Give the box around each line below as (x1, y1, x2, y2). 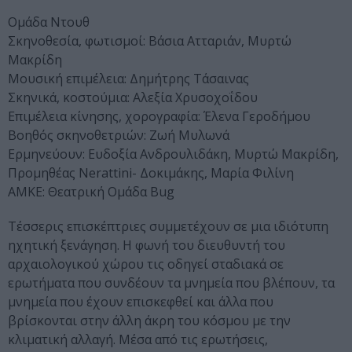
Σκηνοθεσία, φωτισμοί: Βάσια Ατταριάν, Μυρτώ (8, 32, 291, 50)
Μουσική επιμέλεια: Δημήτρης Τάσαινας (8, 70, 249, 88)
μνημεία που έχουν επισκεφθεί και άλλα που (8, 293, 273, 311)
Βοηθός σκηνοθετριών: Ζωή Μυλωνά (8, 126, 229, 145)
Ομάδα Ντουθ (8, 13, 90, 31)
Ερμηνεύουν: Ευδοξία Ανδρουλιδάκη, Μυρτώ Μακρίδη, (8, 145, 339, 163)
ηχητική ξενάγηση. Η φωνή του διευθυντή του (8, 236, 285, 255)
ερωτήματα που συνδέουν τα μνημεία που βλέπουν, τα (8, 274, 335, 292)
